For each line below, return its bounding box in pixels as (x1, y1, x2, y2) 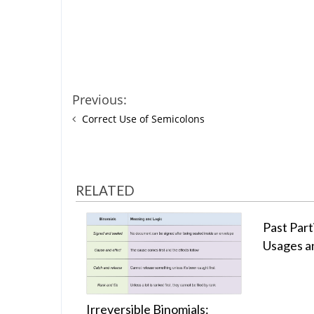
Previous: (72, 91, 127, 109)
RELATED (76, 182, 135, 199)
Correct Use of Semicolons (82, 112, 205, 126)
